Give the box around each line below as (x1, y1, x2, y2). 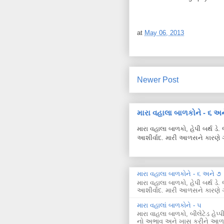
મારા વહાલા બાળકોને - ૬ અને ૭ (137, 170, 221, 178)
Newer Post (137, 75, 178, 84)
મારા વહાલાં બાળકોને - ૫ (137, 201, 201, 209)
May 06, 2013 (144, 28, 184, 36)
